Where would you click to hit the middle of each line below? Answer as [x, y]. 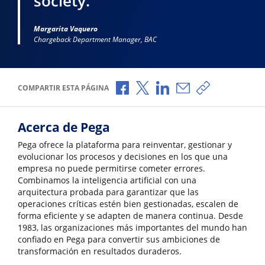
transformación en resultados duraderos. [100, 252]
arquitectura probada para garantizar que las [108, 193]
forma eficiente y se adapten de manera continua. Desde [130, 216]
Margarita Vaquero [66, 28]
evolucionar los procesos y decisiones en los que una [123, 157]
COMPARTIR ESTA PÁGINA [63, 88]
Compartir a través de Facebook [193, 86]
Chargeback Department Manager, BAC [96, 39]
